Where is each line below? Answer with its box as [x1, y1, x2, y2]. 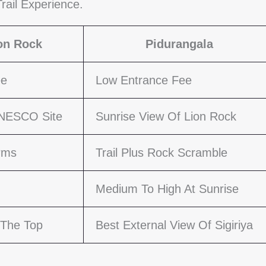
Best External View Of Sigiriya [96, 218, 253, 232]
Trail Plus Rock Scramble [96, 146, 227, 159]
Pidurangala [145, 37, 213, 50]
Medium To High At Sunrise [96, 182, 239, 195]
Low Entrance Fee [96, 74, 192, 87]
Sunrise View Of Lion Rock [96, 110, 236, 123]
